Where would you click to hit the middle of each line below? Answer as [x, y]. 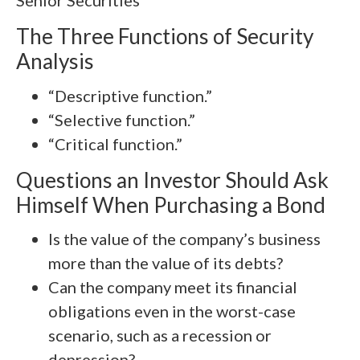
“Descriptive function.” [130, 95]
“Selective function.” [122, 119]
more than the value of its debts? [166, 262]
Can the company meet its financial [173, 286]
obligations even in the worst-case [172, 311]
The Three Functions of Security [165, 37]
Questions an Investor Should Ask [172, 180]
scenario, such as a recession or [160, 335]
